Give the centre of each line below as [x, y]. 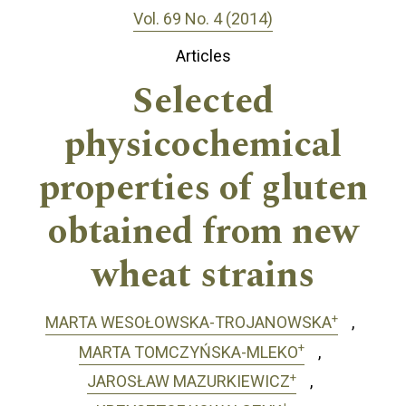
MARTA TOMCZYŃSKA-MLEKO [188, 352]
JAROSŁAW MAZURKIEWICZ [188, 382]
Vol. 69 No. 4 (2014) [203, 18]
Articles [203, 56]
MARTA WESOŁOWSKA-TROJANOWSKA [188, 323]
